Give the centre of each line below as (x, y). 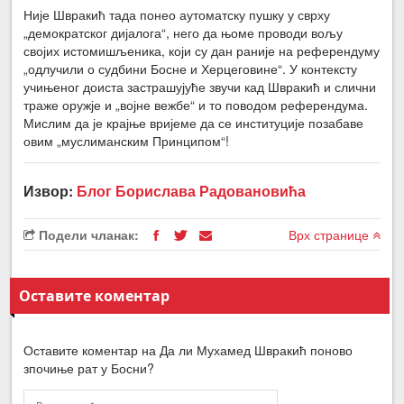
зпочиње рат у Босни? (89, 368)
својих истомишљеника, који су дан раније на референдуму (202, 51)
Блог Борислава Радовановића (192, 191)
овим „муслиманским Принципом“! (127, 141)
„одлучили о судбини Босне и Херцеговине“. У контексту (191, 69)
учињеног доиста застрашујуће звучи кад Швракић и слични (200, 87)
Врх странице (330, 235)
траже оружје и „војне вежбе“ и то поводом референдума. (196, 105)
